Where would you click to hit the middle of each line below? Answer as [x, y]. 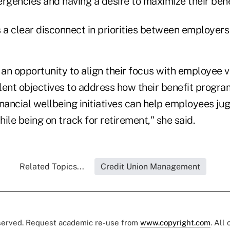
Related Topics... [52, 167]
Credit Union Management [150, 167]
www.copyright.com [175, 223]
